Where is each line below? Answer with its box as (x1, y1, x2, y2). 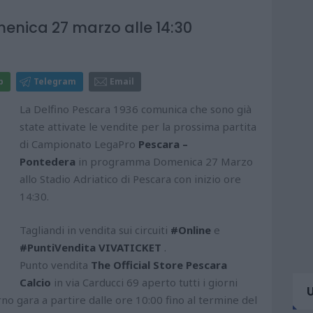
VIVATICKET (99, 240, 161, 255)
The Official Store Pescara (91, 258, 227, 272)
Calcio (20, 275, 51, 290)
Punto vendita (20, 258, 91, 272)
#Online (170, 223, 211, 238)
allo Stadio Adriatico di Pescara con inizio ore (20, 172, 241, 187)
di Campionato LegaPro (20, 137, 138, 152)
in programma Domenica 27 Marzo (75, 154, 253, 169)
